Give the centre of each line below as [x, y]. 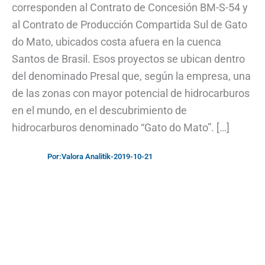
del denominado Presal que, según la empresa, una [131, 76]
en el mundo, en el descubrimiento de [99, 111]
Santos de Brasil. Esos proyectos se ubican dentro [128, 59]
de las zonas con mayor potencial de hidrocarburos [131, 93]
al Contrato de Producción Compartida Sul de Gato [130, 25]
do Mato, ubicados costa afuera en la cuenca [117, 42]
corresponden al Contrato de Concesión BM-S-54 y [130, 8]
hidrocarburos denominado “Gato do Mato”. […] [121, 128]
